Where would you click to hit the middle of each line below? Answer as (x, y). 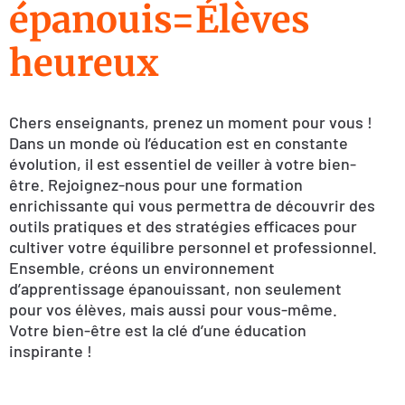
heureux (84, 63)
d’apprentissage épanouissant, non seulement (175, 288)
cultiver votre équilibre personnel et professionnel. (193, 246)
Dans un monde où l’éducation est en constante (179, 142)
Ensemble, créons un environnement (142, 267)
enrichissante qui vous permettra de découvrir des (192, 205)
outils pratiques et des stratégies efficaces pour (183, 226)
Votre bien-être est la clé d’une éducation (158, 330)
